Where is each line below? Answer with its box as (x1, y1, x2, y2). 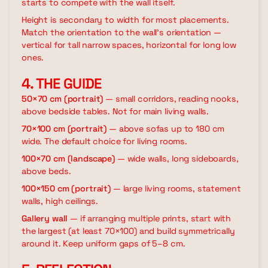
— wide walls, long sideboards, (115, 153, 239, 164)
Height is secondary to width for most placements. (22, 14, 230, 25)
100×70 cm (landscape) (22, 153, 115, 164)
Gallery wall (22, 212, 68, 224)
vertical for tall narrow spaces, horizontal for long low (22, 39, 237, 50)
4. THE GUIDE (22, 74, 102, 93)
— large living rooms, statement (111, 182, 241, 194)
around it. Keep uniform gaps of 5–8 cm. (22, 237, 185, 249)
